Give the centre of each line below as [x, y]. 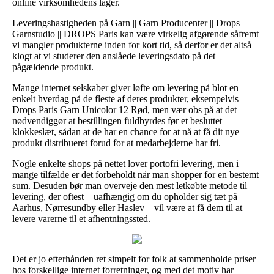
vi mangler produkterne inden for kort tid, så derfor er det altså [132, 45]
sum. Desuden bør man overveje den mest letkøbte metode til [130, 185]
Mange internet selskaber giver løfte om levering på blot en [125, 87]
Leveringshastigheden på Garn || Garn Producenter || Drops [126, 23]
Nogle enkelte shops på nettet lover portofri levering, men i [125, 163]
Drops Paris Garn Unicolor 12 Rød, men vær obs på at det [124, 109]
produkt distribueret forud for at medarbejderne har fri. [117, 143]
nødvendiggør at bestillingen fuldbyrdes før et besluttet [117, 120]
